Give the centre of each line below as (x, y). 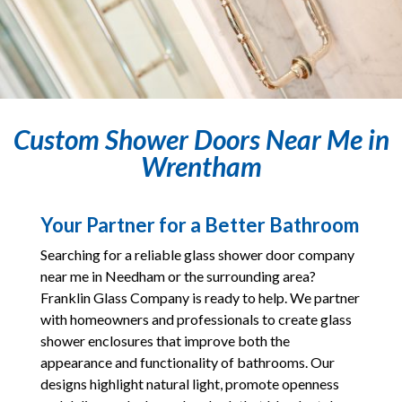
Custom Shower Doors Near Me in (201, 139)
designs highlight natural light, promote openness (189, 383)
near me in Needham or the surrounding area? (178, 275)
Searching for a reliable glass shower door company (197, 254)
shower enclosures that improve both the (165, 340)
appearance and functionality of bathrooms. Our (187, 362)
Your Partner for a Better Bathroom (199, 224)
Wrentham (201, 166)
